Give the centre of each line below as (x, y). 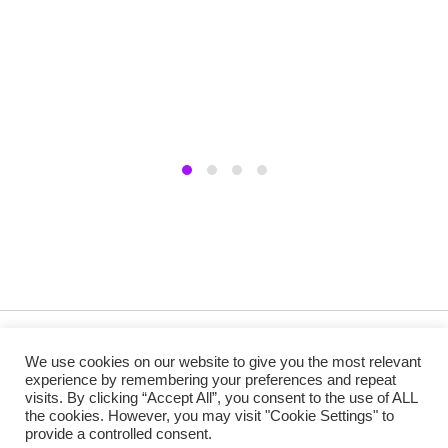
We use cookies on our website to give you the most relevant (223, 362)
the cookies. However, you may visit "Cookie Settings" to (209, 416)
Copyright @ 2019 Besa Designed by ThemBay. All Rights (224, 343)
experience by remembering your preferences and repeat (210, 380)
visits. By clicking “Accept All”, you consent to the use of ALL (221, 398)
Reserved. (224, 369)
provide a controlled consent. (118, 434)
